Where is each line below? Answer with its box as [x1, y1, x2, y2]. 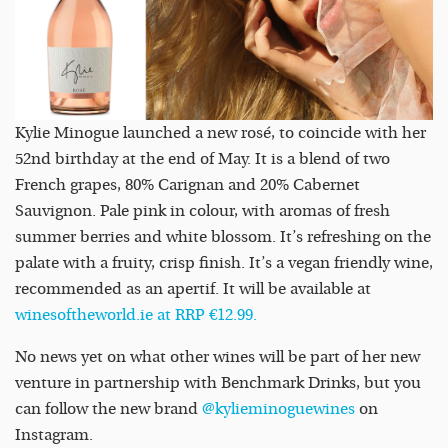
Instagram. [15, 426, 93, 445]
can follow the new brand [15, 400, 198, 419]
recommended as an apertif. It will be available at [15, 280, 371, 299]
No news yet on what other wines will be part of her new [15, 348, 420, 367]
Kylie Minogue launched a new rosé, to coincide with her [15, 124, 426, 143]
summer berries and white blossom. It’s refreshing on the [15, 228, 431, 247]
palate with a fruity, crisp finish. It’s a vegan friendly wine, [15, 254, 433, 273]
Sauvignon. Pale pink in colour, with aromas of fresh [15, 202, 390, 221]
